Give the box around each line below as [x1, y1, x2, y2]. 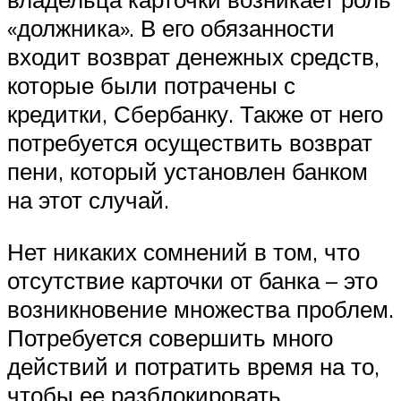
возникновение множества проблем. [7, 294, 394, 323]
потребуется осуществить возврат [7, 128, 372, 158]
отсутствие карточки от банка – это [7, 265, 378, 294]
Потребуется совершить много [7, 322, 333, 352]
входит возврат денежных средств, [7, 42, 380, 72]
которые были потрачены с [7, 71, 295, 100]
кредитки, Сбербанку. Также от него [7, 99, 383, 129]
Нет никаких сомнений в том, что [7, 236, 360, 266]
